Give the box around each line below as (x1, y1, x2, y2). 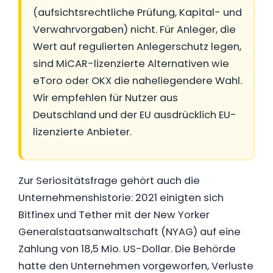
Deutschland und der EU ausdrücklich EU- (33, 108, 236, 122)
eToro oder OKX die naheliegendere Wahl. (33, 74, 242, 88)
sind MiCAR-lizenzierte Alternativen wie (33, 57, 229, 71)
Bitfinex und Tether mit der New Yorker (18, 208, 210, 222)
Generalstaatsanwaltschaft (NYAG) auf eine (18, 225, 241, 239)
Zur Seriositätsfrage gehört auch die (18, 174, 200, 188)
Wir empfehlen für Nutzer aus (33, 91, 178, 105)
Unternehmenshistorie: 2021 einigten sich (18, 191, 224, 205)
